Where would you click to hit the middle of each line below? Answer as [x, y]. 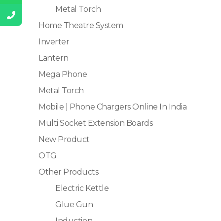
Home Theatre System [81, 26]
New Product [64, 140]
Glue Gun [74, 205]
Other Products [69, 172]
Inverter [54, 42]
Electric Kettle [82, 188]
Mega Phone [63, 74]
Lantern [54, 58]
